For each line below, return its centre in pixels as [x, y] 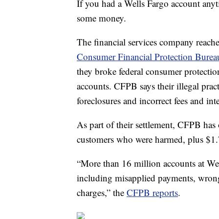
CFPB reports [152, 192]
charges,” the [102, 192]
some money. [101, 18]
